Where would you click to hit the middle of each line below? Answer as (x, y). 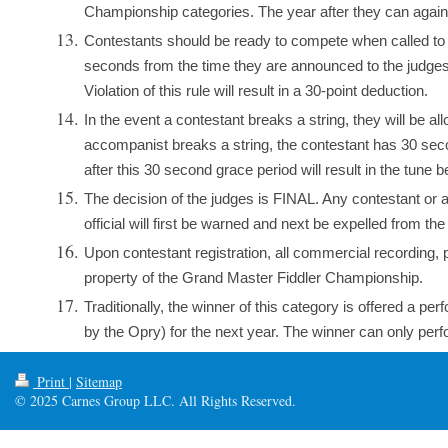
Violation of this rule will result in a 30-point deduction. (256, 91)
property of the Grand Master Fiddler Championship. (253, 278)
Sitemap (99, 382)
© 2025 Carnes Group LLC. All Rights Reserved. (155, 401)
